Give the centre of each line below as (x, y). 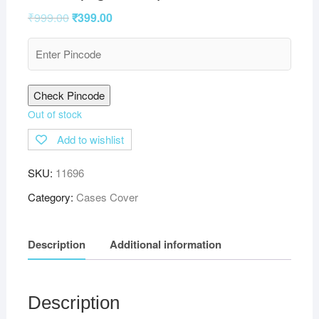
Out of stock (54, 114)
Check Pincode (69, 95)
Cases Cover (107, 197)
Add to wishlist (90, 139)
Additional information (165, 245)
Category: (52, 197)
